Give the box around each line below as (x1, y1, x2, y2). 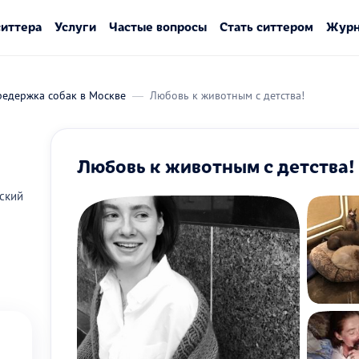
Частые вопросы (108, 18, 207, 34)
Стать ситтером (219, 18, 313, 34)
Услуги (54, 18, 96, 34)
